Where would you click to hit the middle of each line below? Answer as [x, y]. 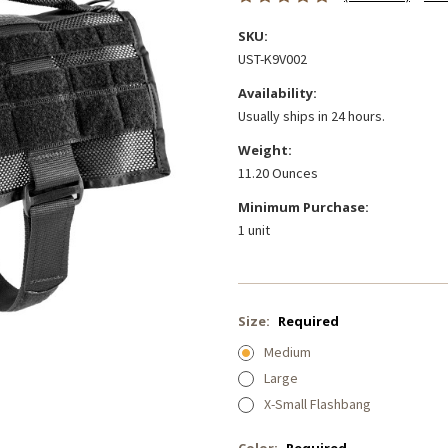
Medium [287, 352]
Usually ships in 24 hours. [311, 116]
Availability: [277, 93]
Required [308, 321]
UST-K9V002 [272, 59]
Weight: [265, 150]
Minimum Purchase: [303, 207]
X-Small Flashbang [317, 403]
